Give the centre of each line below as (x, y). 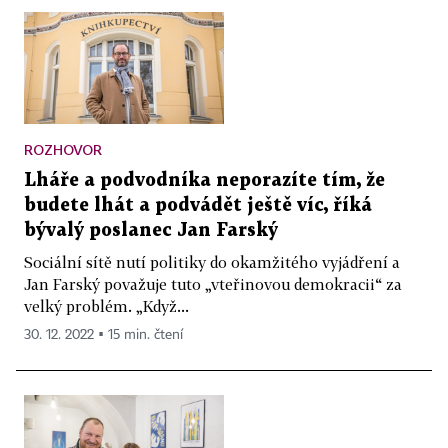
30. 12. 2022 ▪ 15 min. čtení (103, 335)
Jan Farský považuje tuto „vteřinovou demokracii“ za (213, 284)
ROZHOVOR (63, 150)
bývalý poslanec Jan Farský (151, 231)
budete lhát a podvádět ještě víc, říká (198, 206)
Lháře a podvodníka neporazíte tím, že (204, 181)
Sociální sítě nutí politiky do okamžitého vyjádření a (212, 262)
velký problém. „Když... (106, 306)
